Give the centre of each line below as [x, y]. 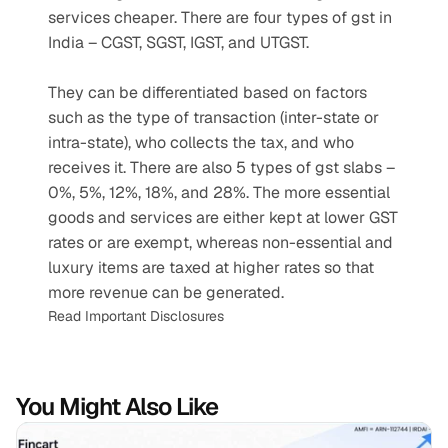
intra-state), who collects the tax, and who [201, 142]
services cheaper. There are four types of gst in [220, 17]
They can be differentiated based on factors [207, 92]
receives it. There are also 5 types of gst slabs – [221, 167]
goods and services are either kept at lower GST [223, 217]
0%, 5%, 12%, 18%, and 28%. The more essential [219, 192]
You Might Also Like [117, 406]
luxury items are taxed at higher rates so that [211, 267]
